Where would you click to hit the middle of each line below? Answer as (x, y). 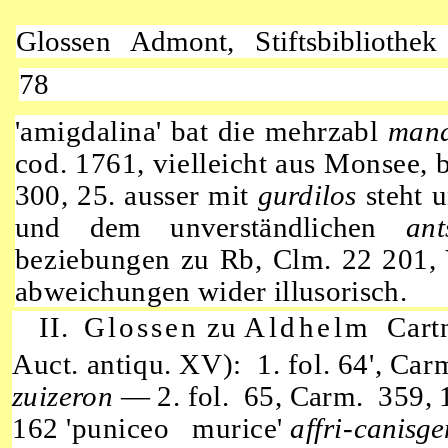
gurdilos (312, 195)
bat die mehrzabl (279, 131)
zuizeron (66, 396)
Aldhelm (308, 326)
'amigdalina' (92, 131)
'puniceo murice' (178, 428)
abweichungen (106, 291)
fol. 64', (338, 364)
